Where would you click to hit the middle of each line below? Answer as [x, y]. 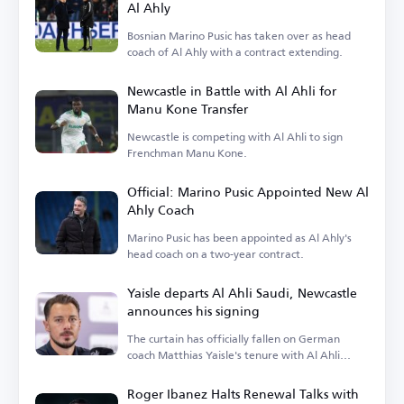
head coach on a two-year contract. [216, 254]
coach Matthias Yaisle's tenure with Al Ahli [234, 355]
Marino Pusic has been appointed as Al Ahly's [239, 238]
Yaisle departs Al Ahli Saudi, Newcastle [242, 293]
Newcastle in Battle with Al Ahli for [232, 91]
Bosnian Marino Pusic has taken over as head [239, 36]
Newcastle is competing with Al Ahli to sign [235, 137]
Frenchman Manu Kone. [187, 153]
